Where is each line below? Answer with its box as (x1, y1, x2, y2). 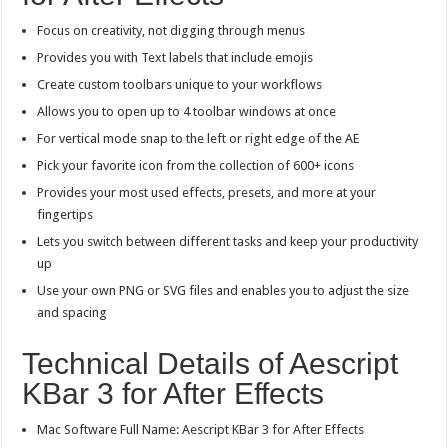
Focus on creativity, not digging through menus (37, 23, 306, 39)
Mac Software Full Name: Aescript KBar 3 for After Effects (37, 422, 365, 438)
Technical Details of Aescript (22, 347, 399, 381)
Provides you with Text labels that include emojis (37, 50, 314, 66)
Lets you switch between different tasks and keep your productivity (37, 234, 419, 250)
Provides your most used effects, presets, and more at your (37, 185, 377, 201)
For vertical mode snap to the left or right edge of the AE (37, 131, 360, 147)
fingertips (37, 207, 94, 223)
